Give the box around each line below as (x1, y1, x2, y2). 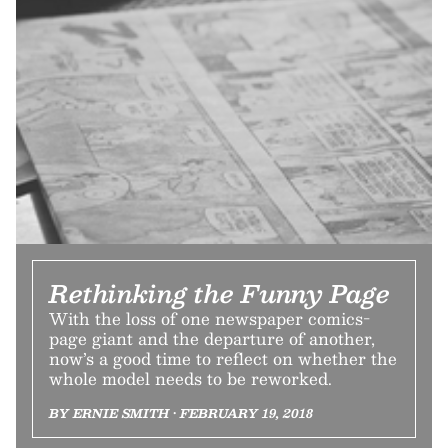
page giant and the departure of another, (49, 324, 375, 352)
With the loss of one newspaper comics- (49, 304, 370, 332)
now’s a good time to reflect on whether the (49, 344, 397, 372)
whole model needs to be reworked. (49, 364, 332, 392)
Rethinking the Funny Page (49, 272, 390, 313)
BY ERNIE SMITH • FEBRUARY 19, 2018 (49, 402, 313, 423)
